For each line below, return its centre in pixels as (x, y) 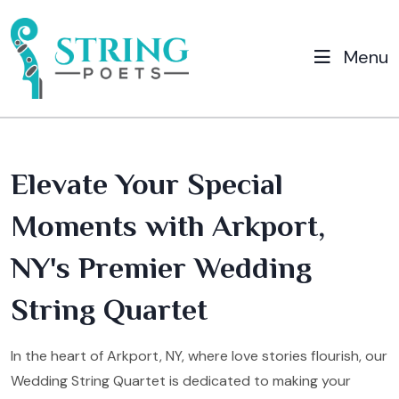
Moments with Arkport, (168, 225)
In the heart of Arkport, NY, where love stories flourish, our (199, 355)
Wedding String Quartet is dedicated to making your (181, 380)
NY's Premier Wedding (161, 267)
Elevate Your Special (147, 183)
